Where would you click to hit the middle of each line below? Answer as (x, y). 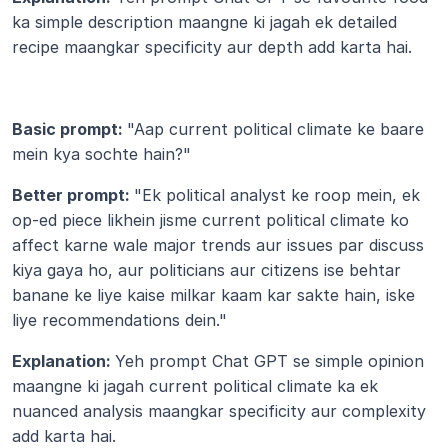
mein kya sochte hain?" (101, 154)
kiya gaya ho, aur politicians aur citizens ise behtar (206, 270)
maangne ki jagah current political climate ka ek (195, 386)
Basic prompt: (69, 129)
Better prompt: (73, 195)
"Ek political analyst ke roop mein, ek (277, 195)
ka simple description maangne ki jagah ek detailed (204, 22)
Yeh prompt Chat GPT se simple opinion (269, 361)
